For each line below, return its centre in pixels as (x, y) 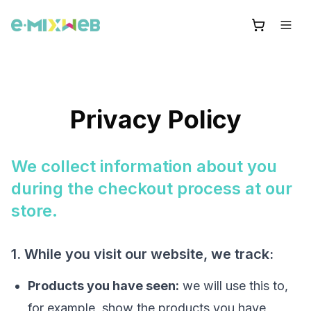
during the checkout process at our (152, 188)
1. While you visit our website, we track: (142, 254)
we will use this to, (234, 286)
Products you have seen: (103, 286)
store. (34, 211)
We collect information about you (144, 166)
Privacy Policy (155, 119)
